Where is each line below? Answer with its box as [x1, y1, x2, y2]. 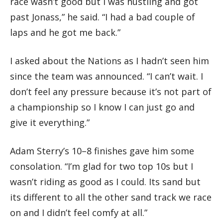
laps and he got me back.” [10, 26, 120, 38]
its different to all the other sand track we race [10, 191, 212, 203]
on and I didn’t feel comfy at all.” [10, 206, 147, 219]
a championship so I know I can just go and [10, 101, 195, 113]
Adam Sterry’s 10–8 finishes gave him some [10, 144, 194, 157]
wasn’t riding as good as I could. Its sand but [10, 175, 201, 188]
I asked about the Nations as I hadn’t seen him [10, 54, 209, 67]
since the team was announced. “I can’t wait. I [10, 70, 203, 82]
